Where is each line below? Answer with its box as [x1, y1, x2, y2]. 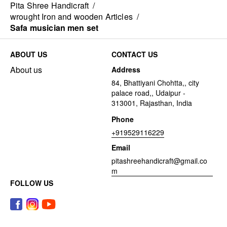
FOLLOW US [10, 178, 53, 188]
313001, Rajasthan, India [111, 98, 192, 108]
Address [111, 64, 140, 75]
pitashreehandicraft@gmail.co [111, 156, 207, 166]
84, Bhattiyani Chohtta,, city [111, 78, 199, 88]
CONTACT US [111, 49, 158, 60]
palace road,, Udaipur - [111, 88, 185, 98]
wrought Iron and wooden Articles [10, 11, 133, 23]
